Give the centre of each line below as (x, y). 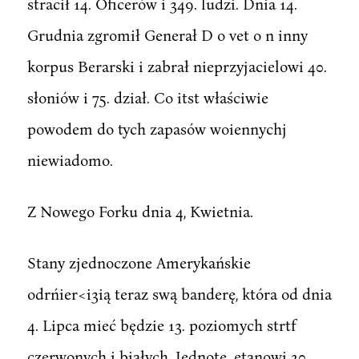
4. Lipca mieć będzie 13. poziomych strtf (161, 325)
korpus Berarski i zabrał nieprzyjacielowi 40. (177, 66)
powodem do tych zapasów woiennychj (157, 128)
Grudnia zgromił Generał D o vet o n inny (167, 34)
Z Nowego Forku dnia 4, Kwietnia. (140, 211)
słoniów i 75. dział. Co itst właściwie (147, 97)
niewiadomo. (70, 159)
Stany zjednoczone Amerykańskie (139, 262)
